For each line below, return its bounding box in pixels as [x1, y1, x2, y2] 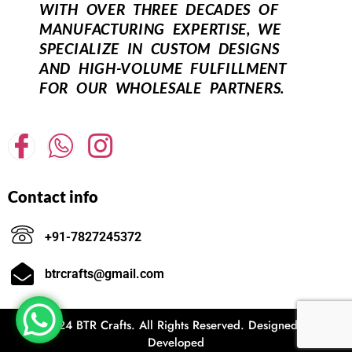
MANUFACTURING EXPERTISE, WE [39, 20, 281, 38]
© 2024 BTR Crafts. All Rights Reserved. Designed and [31, 317, 321, 335]
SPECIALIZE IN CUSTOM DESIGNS [39, 39, 280, 58]
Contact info [8, 187, 98, 207]
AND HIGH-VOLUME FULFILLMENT [39, 59, 287, 78]
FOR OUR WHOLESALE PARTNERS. [39, 79, 284, 97]
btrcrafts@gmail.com [45, 266, 165, 281]
